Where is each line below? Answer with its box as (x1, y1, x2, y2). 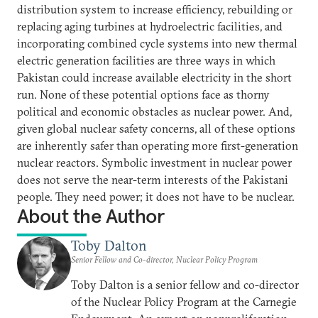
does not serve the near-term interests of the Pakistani (17, 172, 288, 187)
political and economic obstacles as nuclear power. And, (17, 104, 292, 119)
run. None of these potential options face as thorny (17, 87, 270, 102)
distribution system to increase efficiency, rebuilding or (17, 1, 292, 16)
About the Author (17, 203, 165, 229)
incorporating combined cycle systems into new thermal (17, 35, 297, 50)
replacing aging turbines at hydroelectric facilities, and (17, 18, 283, 33)
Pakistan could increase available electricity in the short (17, 70, 292, 84)
